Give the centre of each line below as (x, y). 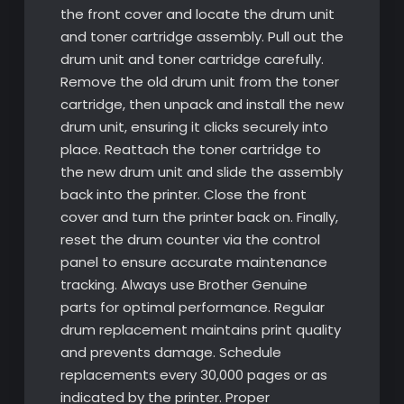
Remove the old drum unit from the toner (199, 81)
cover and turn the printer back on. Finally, (199, 216)
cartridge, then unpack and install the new (202, 104)
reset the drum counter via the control (190, 239)
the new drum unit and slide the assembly (201, 171)
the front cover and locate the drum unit (197, 14)
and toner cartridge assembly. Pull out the (202, 36)
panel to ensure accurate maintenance (193, 262)
